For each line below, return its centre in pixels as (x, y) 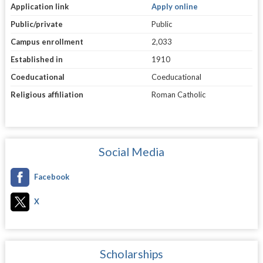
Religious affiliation (47, 94)
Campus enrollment (47, 41)
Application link (39, 6)
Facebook (51, 176)
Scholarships (131, 254)
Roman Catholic (178, 94)
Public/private (36, 24)
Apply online (174, 6)
